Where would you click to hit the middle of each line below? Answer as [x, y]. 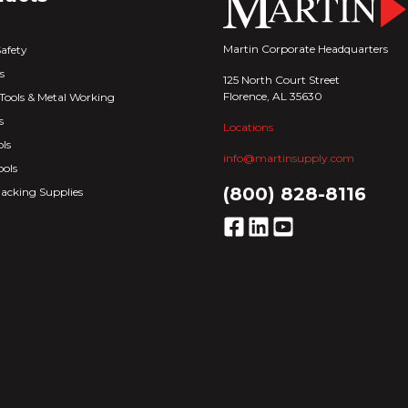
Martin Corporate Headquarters [306, 48]
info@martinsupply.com [289, 158]
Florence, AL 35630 [273, 96]
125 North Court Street [281, 79]
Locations [248, 127]
